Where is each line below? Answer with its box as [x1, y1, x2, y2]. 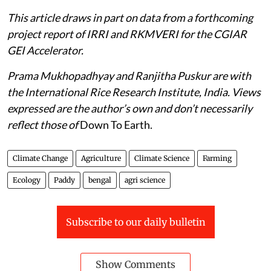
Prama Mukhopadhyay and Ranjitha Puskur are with [7, 68, 251, 82]
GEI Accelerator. [7, 43, 83, 57]
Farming [203, 153, 232, 163]
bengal [88, 175, 111, 184]
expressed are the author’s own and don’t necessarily [7, 101, 252, 115]
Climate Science [134, 153, 189, 163]
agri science [125, 175, 165, 184]
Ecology [13, 175, 41, 184]
